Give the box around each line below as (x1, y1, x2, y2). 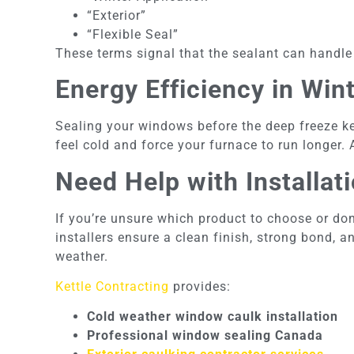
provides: (169, 278, 231, 294)
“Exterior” (87, 7, 146, 23)
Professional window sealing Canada (87, 328, 323, 344)
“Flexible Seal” (87, 26, 179, 42)
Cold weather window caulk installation (87, 309, 338, 325)
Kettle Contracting (55, 278, 169, 294)
